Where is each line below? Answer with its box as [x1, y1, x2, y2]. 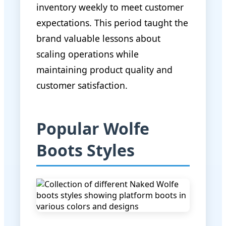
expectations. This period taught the [36, 16, 188, 29]
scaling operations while [36, 47, 139, 60]
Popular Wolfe [36, 117, 149, 139]
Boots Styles [36, 139, 135, 161]
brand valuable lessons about [36, 32, 160, 44]
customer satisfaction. [36, 79, 128, 91]
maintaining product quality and [36, 63, 173, 76]
